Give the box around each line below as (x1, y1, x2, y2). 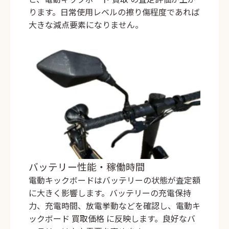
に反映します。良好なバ (104, 212, 195, 225)
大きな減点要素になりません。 (29, 18, 143, 31)
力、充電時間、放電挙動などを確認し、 (29, 199, 176, 212)
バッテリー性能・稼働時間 (29, 159, 145, 174)
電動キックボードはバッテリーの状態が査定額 (29, 174, 200, 187)
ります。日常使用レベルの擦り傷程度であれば (29, 6, 199, 18)
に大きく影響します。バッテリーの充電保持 (29, 187, 191, 199)
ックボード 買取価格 (29, 212, 104, 225)
